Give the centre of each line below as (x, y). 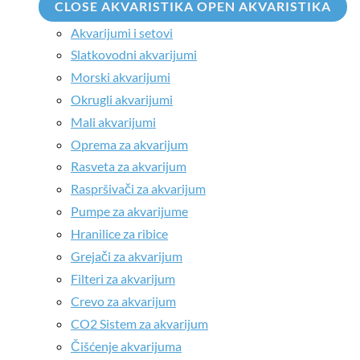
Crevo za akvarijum (123, 301)
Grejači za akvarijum (127, 256)
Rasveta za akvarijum (129, 166)
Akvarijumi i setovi (122, 33)
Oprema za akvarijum (129, 144)
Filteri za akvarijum (123, 278)
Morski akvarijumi (121, 77)
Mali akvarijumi (113, 122)
